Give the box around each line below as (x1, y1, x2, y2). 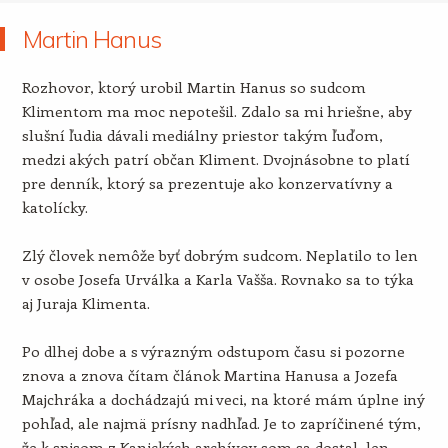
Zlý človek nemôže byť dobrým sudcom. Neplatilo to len (21, 245, 418, 265)
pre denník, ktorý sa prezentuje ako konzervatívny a (21, 173, 393, 193)
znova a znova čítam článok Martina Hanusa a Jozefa (21, 365, 398, 385)
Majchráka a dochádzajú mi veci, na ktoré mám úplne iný (21, 389, 425, 409)
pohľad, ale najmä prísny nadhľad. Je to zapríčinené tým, (21, 413, 421, 433)
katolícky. (21, 197, 88, 217)
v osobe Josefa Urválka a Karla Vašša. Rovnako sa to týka (21, 269, 414, 289)
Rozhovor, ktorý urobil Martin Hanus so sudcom (21, 77, 366, 97)
